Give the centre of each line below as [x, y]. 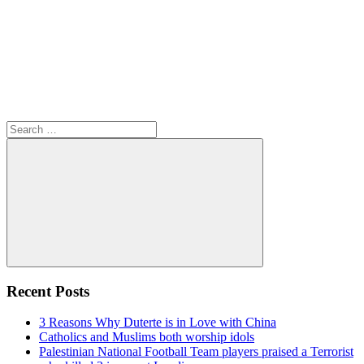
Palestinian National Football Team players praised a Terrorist [196, 352]
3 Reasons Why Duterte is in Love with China [158, 323]
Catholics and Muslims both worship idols [147, 337]
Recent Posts [48, 291]
